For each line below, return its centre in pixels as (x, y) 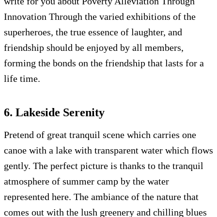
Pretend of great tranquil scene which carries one (100, 135)
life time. (22, 78)
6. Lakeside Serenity (54, 112)
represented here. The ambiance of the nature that (101, 197)
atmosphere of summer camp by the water (86, 181)
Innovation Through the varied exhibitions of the (100, 16)
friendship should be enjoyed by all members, (94, 47)
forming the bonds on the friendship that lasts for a (104, 63)
